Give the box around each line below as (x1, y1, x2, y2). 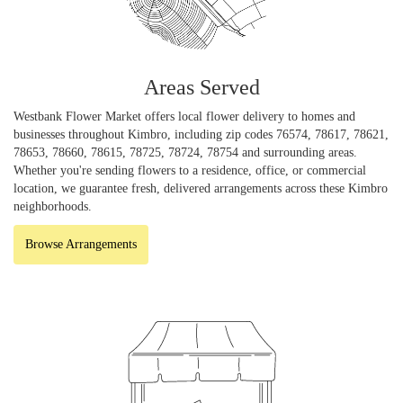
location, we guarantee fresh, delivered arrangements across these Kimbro (13, 181, 388, 195)
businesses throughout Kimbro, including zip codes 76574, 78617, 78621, (13, 127, 389, 141)
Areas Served (143, 75, 260, 99)
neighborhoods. (13, 199, 92, 213)
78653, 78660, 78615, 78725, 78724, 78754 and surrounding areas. (13, 145, 357, 159)
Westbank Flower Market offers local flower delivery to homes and (13, 109, 355, 123)
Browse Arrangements (25, 237, 137, 251)
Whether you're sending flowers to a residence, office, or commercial (13, 163, 366, 177)
